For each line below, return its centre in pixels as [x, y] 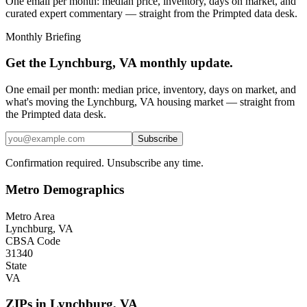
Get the [27, 63]
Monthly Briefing [43, 36]
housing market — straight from [224, 102]
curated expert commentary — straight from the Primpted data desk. [151, 13]
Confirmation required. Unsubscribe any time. [105, 163]
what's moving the [46, 102]
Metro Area [30, 216]
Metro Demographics [65, 189]
